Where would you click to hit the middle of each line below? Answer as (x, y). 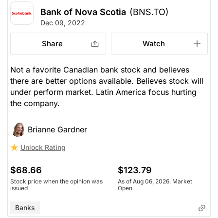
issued (19, 188)
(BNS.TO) (149, 12)
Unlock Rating (43, 147)
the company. (35, 103)
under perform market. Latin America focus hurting (103, 92)
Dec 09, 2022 (63, 22)
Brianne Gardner (57, 129)
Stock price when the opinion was (56, 181)
